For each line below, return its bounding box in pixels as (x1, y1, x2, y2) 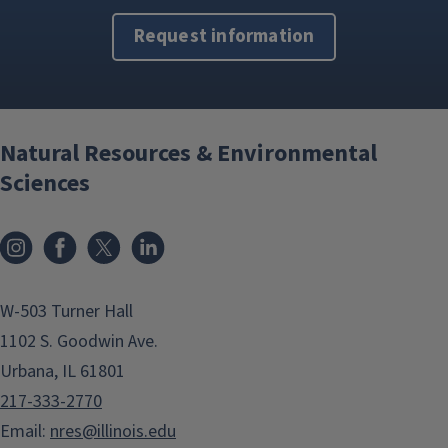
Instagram (42, 225, 119, 248)
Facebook (86, 225, 158, 248)
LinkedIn (174, 225, 237, 248)
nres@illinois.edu (50, 418, 176, 444)
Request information (133, 22, 315, 50)
